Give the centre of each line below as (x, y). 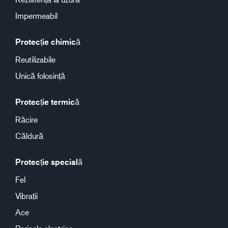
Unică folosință (40, 76)
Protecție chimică (48, 42)
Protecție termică (47, 102)
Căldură (29, 136)
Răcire (26, 119)
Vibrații (26, 196)
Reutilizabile (35, 59)
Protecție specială (49, 162)
